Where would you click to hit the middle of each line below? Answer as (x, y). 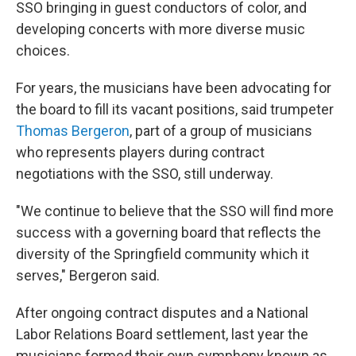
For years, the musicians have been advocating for (174, 88)
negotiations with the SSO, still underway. (145, 174)
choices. (43, 50)
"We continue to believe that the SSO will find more (175, 211)
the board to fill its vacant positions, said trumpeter (175, 109)
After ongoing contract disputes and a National (162, 313)
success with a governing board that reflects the (168, 232)
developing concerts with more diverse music (161, 29)
